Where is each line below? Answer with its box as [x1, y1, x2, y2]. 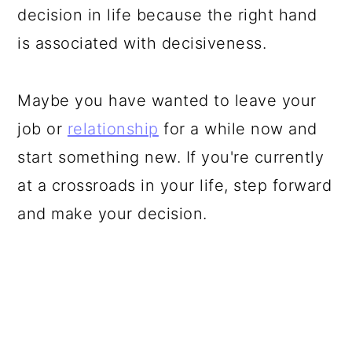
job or [17, 119, 68, 138]
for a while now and [158, 119, 317, 138]
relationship [67, 119, 159, 138]
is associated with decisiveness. [17, 34, 272, 53]
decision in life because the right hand [17, 5, 317, 24]
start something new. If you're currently [17, 148, 324, 167]
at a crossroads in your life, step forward [17, 176, 332, 195]
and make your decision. [17, 204, 213, 223]
